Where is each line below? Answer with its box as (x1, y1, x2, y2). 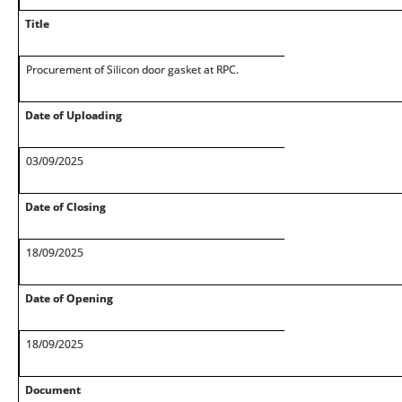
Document (25, 382, 81, 398)
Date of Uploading (25, 108, 122, 123)
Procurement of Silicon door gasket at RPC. (26, 62, 239, 77)
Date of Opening (25, 291, 113, 306)
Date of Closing (25, 199, 106, 214)
